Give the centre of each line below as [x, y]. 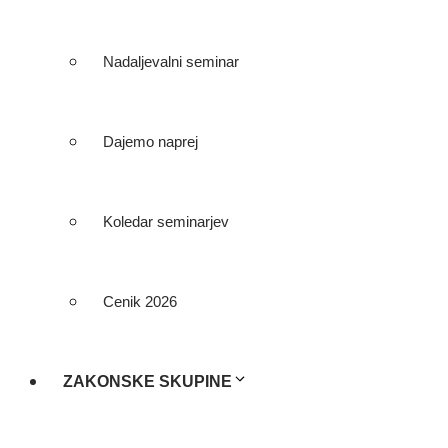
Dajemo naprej [150, 141]
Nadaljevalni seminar [171, 61]
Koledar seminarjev [166, 221]
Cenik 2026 [140, 301]
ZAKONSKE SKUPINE [147, 381]
